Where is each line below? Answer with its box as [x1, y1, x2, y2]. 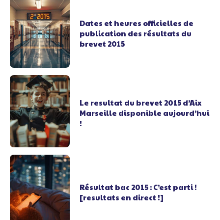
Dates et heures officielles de [80, 17, 194, 28]
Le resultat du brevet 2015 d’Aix [80, 97, 202, 108]
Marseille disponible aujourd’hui [80, 107, 210, 118]
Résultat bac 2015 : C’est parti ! [80, 182, 197, 192]
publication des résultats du [80, 27, 192, 38]
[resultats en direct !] [80, 192, 164, 203]
